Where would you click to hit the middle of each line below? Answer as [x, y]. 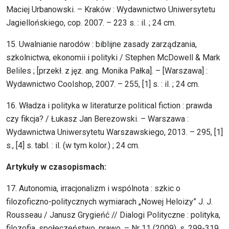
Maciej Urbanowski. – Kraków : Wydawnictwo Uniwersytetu [111, 10]
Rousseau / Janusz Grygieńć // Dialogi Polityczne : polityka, [113, 215]
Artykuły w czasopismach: [56, 167]
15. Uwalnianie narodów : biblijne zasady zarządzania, [101, 44]
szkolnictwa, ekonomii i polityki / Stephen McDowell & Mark [113, 58]
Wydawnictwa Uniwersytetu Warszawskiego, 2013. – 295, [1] [114, 132]
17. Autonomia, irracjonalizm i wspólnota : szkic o [93, 189]
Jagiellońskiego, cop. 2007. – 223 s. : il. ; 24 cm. [91, 23]
